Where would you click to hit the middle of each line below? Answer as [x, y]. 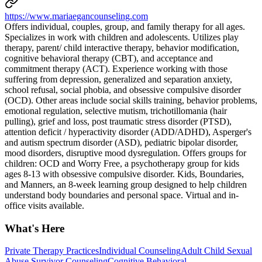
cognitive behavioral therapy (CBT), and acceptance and [109, 58]
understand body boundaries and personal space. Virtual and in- [122, 195]
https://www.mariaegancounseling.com [76, 16]
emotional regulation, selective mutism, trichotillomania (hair [116, 111]
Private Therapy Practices [52, 251]
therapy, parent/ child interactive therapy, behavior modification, [122, 47]
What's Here [35, 228]
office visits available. [44, 205]
